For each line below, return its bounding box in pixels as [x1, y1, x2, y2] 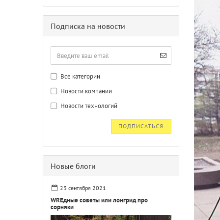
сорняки [51, 203, 74, 211]
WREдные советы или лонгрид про [51, 196, 148, 204]
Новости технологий [59, 102, 118, 110]
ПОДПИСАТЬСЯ [118, 122, 164, 130]
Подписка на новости [51, 21, 125, 31]
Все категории [59, 72, 101, 81]
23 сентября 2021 [60, 184, 107, 192]
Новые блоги [51, 161, 96, 171]
